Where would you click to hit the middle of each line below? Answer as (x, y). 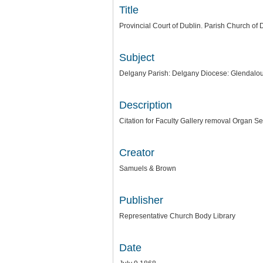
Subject (137, 58)
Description (146, 105)
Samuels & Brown (148, 168)
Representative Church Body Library (177, 216)
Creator (137, 153)
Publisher (141, 200)
